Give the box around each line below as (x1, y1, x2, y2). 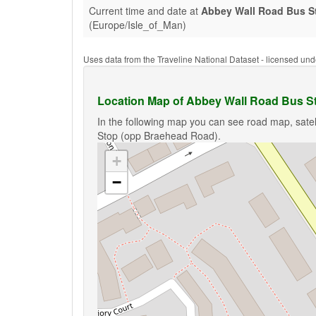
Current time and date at (89, 4, 201, 18)
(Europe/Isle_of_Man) (89, 18, 186, 32)
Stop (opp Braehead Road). (97, 128, 221, 142)
